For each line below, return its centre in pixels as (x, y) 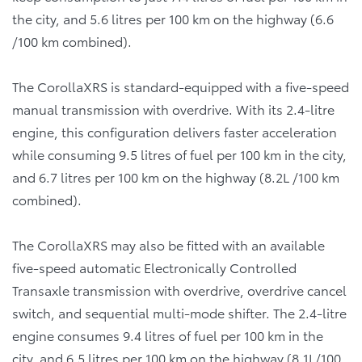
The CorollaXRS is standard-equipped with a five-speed (181, 86)
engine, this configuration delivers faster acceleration (175, 131)
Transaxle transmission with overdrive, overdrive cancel (179, 289)
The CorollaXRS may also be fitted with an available (168, 244)
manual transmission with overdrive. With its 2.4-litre (173, 108)
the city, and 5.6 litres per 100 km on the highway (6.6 (173, 18)
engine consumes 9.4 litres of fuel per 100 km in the (168, 335)
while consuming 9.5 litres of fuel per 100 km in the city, (179, 154)
